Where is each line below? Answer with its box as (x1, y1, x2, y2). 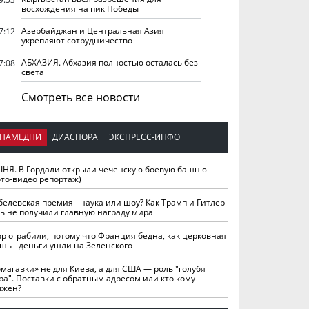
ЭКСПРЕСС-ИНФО (109, 131, 180, 143)
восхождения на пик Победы (21, 2, 139, 14)
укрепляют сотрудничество (21, 34, 132, 46)
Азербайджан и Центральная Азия (21, 24, 164, 37)
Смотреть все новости (21, 89, 140, 105)
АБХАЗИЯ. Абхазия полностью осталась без (21, 56, 198, 68)
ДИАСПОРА (52, 131, 98, 143)
